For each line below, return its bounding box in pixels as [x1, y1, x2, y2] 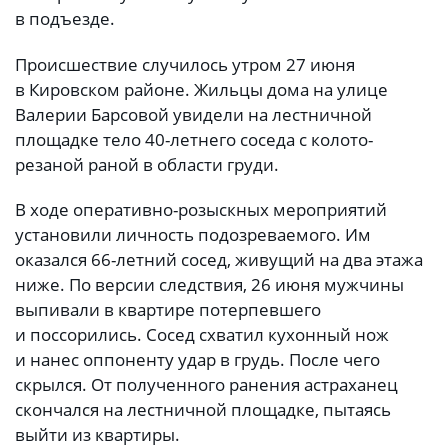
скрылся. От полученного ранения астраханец [15, 372, 398, 396]
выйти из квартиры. [15, 422, 184, 446]
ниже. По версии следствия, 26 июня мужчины [15, 272, 404, 296]
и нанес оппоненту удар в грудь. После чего [15, 347, 380, 371]
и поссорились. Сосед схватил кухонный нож [15, 322, 389, 346]
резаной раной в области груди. [15, 152, 283, 176]
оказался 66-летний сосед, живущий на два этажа [15, 247, 423, 271]
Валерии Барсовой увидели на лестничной [15, 102, 372, 126]
